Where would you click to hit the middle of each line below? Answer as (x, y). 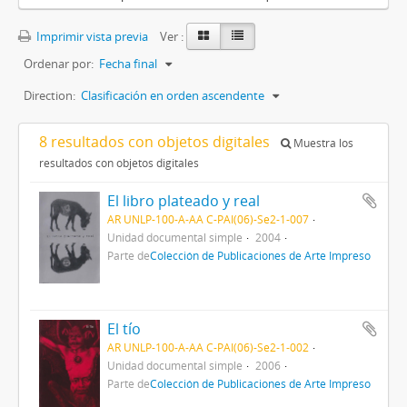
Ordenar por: (59, 64)
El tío (124, 329)
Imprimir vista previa (91, 37)
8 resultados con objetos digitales (156, 142)
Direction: (50, 96)
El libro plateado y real (183, 201)
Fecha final (128, 64)
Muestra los (322, 144)
